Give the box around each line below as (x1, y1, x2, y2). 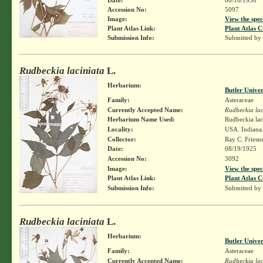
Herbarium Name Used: (107, 115, 175, 123)
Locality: (107, 125, 133, 133)
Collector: (107, 135, 136, 143)
